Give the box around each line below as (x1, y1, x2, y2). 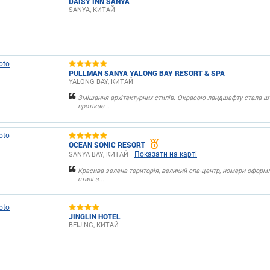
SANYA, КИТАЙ (69, 5, 115, 14)
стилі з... (78, 175, 104, 183)
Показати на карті (134, 150, 197, 159)
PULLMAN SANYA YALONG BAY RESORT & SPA (69, 67, 225, 78)
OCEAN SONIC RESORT (69, 139, 145, 149)
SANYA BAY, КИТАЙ (69, 151, 128, 159)
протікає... (78, 102, 110, 110)
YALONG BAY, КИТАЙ (69, 77, 133, 86)
